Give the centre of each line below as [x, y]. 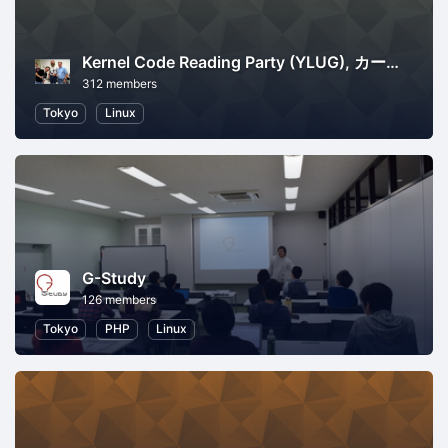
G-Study [114, 278]
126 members [119, 300]
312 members [119, 84]
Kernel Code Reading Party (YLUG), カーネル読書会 [392, 62]
